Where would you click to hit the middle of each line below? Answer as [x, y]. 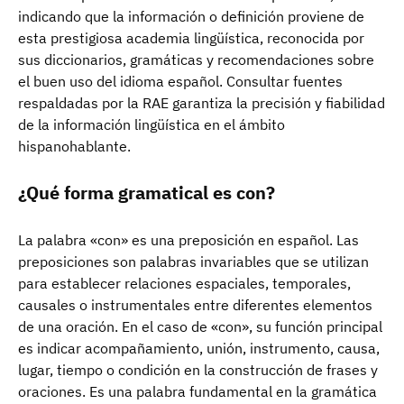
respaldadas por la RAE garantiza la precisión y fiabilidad [202, 102]
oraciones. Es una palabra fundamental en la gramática [197, 391]
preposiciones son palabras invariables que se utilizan [193, 261]
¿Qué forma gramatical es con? [147, 192]
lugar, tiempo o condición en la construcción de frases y [198, 369]
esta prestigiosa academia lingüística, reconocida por [191, 37]
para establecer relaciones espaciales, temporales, [184, 283]
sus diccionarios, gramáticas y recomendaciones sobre [196, 59]
